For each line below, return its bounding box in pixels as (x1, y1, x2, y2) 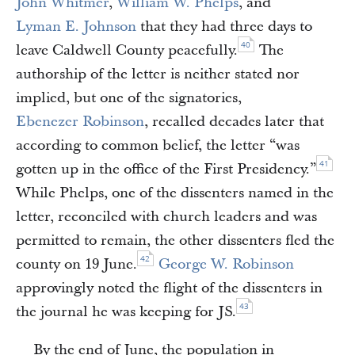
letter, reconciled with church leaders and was (16, 207, 317, 227)
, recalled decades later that (144, 112, 324, 132)
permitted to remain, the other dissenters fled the (16, 231, 334, 250)
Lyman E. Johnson (16, 17, 136, 36)
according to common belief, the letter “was (16, 136, 300, 155)
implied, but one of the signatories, (16, 88, 242, 108)
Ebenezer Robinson (16, 112, 144, 132)
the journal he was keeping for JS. (16, 302, 236, 322)
